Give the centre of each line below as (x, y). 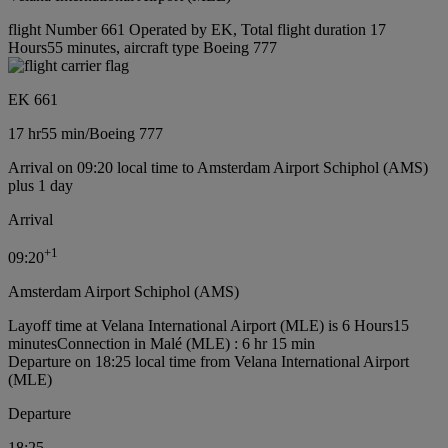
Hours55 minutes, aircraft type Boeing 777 (142, 47)
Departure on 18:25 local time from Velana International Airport (208, 362)
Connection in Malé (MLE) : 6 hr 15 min (186, 344)
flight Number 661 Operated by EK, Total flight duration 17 (197, 29)
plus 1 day (40, 185)
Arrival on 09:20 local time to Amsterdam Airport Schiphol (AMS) (218, 167)
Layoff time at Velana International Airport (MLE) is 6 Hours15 (208, 326)
